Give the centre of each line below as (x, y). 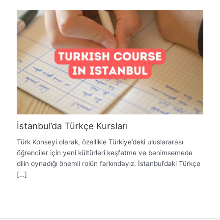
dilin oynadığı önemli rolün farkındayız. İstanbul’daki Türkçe (109, 164)
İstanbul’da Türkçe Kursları (72, 125)
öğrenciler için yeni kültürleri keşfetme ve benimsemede (105, 153)
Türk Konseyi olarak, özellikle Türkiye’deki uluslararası (100, 142)
